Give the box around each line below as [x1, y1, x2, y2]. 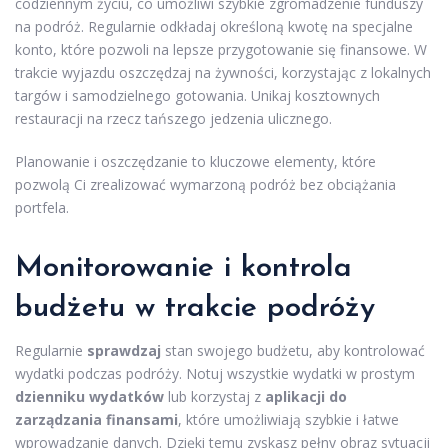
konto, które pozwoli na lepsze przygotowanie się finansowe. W [15, 40, 427, 59]
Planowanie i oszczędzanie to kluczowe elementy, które [15, 152, 376, 171]
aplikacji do [265, 387, 347, 406]
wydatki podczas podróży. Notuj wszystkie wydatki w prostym [15, 364, 415, 383]
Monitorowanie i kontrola [15, 253, 352, 284]
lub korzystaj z [164, 387, 265, 406]
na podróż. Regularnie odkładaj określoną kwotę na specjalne [15, 17, 413, 36]
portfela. [15, 198, 69, 217]
